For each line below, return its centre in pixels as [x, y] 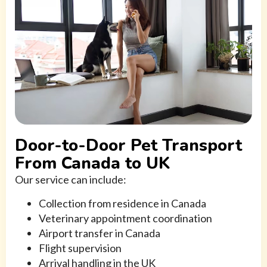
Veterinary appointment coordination [125, 218]
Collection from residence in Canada [122, 204]
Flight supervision [80, 248]
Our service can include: [71, 180]
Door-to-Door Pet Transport [128, 146]
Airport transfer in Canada [100, 233]
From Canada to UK [93, 164]
